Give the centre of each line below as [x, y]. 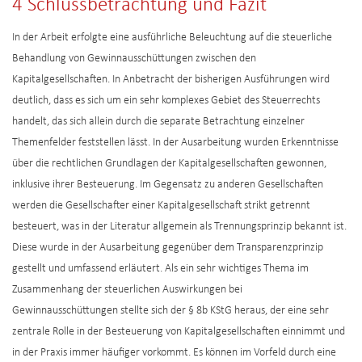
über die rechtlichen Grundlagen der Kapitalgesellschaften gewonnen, [169, 163]
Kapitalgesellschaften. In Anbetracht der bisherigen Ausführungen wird [171, 79]
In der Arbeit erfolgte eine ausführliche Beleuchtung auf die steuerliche [172, 37]
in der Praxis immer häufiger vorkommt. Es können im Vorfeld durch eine [174, 352]
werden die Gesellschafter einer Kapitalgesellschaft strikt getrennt [161, 205]
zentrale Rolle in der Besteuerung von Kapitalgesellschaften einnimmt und [179, 331]
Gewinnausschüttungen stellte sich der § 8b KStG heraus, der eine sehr [170, 310]
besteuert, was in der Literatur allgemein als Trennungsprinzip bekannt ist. [179, 226]
